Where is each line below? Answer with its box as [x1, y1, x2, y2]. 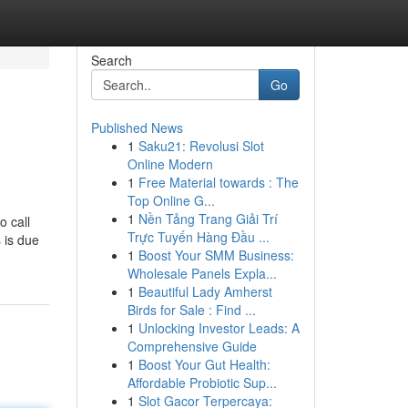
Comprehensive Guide [127, 337, 257, 355]
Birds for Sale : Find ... [127, 301, 256, 319]
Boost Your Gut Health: [138, 355, 270, 373]
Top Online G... [127, 191, 215, 209]
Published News [90, 118, 183, 137]
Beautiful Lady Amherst [138, 282, 272, 301]
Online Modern [127, 155, 213, 173]
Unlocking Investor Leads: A [138, 319, 300, 337]
